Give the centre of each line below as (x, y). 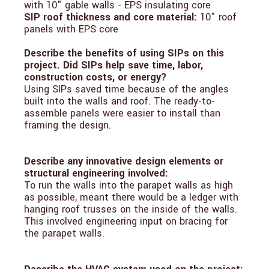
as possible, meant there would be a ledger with (131, 198)
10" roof (218, 17)
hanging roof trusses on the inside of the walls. (131, 210)
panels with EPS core (71, 29)
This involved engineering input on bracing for (126, 222)
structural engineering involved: (96, 174)
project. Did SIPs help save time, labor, (113, 65)
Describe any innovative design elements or (124, 162)
